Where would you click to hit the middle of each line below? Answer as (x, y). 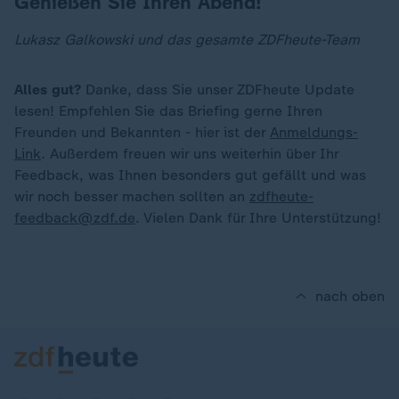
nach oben (350, 296)
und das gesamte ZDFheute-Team (248, 39)
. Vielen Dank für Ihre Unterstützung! (258, 217)
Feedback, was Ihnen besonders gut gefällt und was (190, 175)
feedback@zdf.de (75, 217)
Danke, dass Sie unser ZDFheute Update (218, 89)
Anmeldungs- (314, 132)
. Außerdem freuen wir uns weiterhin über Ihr (190, 153)
